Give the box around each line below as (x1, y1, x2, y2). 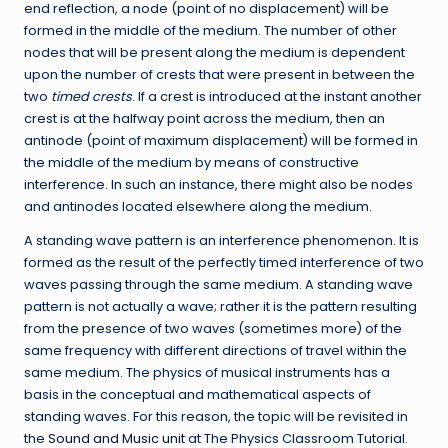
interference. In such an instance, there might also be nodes (24, 175, 413, 193)
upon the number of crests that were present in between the (24, 65, 415, 83)
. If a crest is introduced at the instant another (132, 87, 422, 105)
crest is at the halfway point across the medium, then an (24, 109, 385, 127)
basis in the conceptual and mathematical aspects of (24, 385, 371, 403)
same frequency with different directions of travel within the (24, 341, 407, 359)
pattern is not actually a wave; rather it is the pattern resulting (24, 297, 417, 315)
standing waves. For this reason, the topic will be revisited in (24, 407, 408, 425)
